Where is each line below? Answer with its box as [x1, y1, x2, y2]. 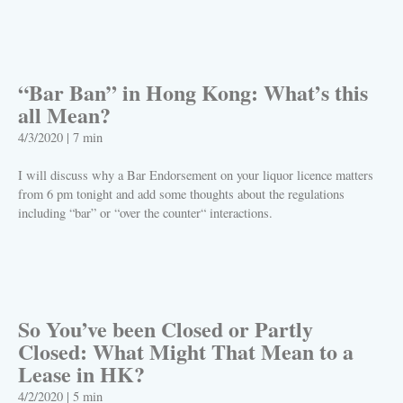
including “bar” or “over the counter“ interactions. [18, 204, 277, 222]
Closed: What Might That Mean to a [18, 336, 354, 368]
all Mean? [18, 99, 111, 131]
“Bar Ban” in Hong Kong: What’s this [18, 76, 368, 109]
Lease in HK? [18, 358, 145, 390]
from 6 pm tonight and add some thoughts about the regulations [18, 185, 345, 203]
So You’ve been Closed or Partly [18, 313, 313, 345]
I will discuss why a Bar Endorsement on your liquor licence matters [18, 166, 373, 184]
